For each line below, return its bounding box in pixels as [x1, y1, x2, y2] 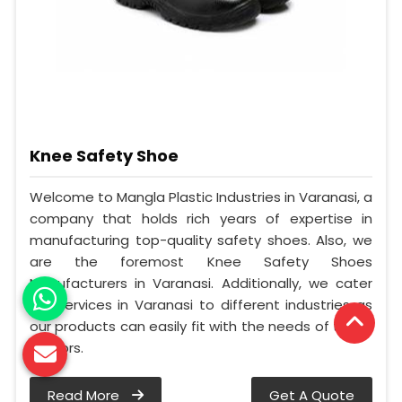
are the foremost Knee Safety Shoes [30, 251, 372, 271]
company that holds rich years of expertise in [30, 208, 372, 228]
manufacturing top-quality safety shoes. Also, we [30, 230, 372, 249]
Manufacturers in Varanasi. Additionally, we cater [30, 273, 372, 293]
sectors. [30, 337, 83, 357]
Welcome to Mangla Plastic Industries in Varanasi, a [30, 187, 372, 206]
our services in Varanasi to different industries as [30, 294, 372, 314]
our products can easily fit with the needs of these [30, 316, 372, 336]
